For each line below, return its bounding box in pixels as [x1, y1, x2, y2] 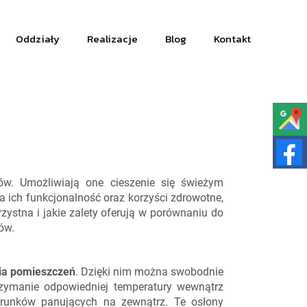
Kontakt [213, 31, 251, 47]
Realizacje [86, 31, 138, 47]
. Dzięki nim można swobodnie [75, 265, 224, 278]
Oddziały [15, 31, 60, 47]
